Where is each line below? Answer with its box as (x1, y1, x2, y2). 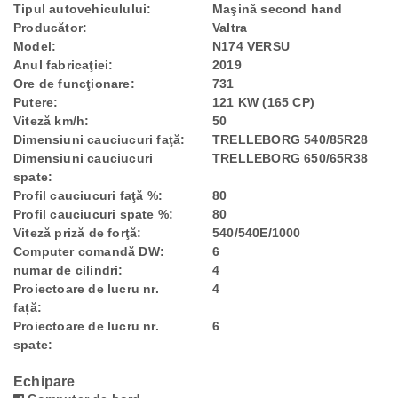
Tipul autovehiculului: (13, 2, 152, 16)
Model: (13, 39, 57, 53)
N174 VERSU (212, 39, 290, 53)
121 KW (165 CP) (212, 95, 314, 109)
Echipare (13, 374, 76, 389)
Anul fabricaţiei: (13, 58, 114, 72)
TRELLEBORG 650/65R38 (212, 151, 368, 165)
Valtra (212, 20, 248, 35)
